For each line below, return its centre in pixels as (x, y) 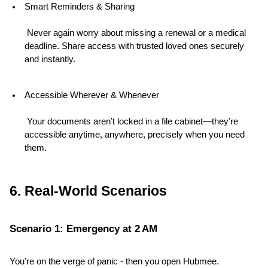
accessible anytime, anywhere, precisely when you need (135, 135)
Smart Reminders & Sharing (80, 7)
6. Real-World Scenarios (88, 191)
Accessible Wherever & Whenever (92, 95)
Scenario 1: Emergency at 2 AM (83, 229)
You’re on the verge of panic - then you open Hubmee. (114, 262)
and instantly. (50, 60)
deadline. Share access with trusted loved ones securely (134, 46)
